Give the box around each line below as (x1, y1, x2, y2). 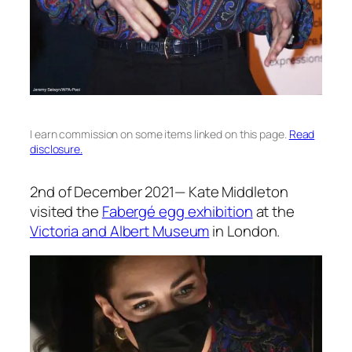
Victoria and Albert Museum (30, 220, 210, 241)
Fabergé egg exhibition (101, 200, 253, 222)
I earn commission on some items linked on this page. (30, 126, 289, 142)
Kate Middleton (188, 181, 288, 202)
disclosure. (30, 141, 82, 157)
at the (252, 200, 295, 222)
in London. (209, 220, 280, 241)
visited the (30, 200, 102, 222)
